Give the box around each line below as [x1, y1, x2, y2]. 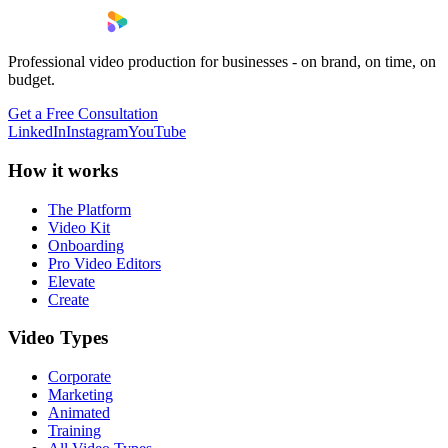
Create [48, 290, 89, 308]
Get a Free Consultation [8, 105, 158, 123]
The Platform [48, 200, 131, 218]
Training [48, 422, 101, 440]
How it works [8, 159, 118, 181]
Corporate [48, 368, 111, 386]
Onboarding [48, 236, 124, 254]
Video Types [8, 327, 108, 349]
